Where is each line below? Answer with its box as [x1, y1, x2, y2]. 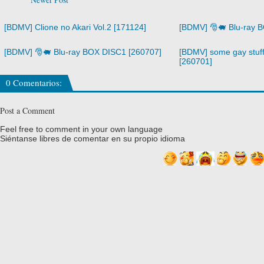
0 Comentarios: [6, 77, 62, 89]
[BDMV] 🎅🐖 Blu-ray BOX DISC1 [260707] [4, 47, 162, 57]
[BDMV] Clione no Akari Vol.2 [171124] [4, 22, 147, 32]
